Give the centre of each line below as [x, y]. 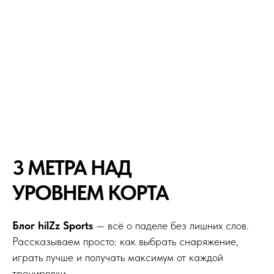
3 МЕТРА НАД [72, 167]
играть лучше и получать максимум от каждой [118, 257]
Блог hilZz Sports [53, 225]
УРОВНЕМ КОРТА [90, 192]
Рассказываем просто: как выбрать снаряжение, [125, 241]
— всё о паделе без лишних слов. [171, 225]
